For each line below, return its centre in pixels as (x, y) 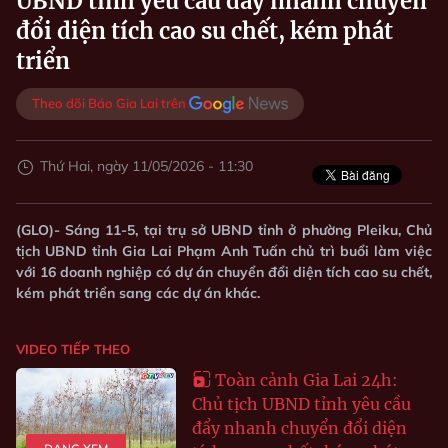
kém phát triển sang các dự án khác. (138, 292)
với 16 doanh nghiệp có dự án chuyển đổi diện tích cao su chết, (224, 271)
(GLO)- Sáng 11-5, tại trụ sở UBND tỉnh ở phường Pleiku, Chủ (224, 229)
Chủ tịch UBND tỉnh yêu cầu (301, 403)
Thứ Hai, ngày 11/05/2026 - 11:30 (146, 166)
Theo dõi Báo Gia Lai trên (109, 103)
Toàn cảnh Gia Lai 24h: (306, 379)
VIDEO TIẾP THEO (73, 348)
